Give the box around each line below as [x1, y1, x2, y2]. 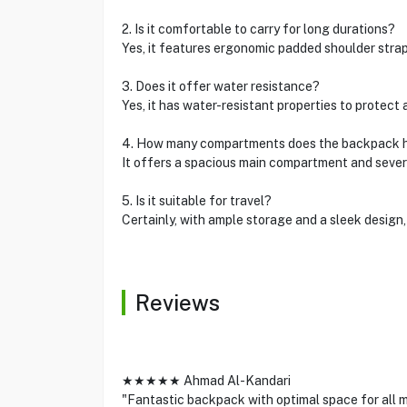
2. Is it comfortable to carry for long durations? [121, 22, 395, 36]
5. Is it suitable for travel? [121, 194, 272, 208]
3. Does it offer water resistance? [121, 79, 320, 94]
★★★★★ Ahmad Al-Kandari [121, 373, 291, 388]
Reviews [134, 290, 220, 315]
